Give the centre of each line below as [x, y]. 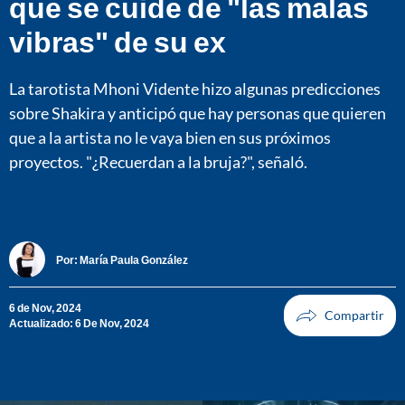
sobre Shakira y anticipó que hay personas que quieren [198, 113]
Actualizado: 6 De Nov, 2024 [79, 324]
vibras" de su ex [118, 41]
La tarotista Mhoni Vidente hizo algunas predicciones [195, 88]
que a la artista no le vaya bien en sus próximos [170, 137]
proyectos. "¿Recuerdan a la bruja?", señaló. [158, 161]
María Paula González [134, 259]
